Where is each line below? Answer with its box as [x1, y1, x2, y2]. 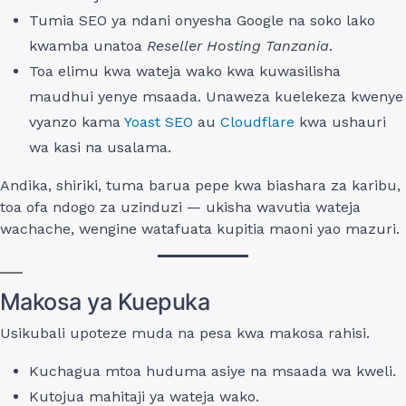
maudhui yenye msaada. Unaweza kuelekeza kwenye [29, 87, 403, 105]
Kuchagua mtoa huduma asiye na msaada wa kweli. [29, 362, 396, 380]
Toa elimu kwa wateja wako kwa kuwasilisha [29, 62, 341, 80]
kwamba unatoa [29, 36, 147, 54]
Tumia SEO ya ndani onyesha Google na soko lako [29, 11, 375, 29]
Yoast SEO [121, 112, 193, 130]
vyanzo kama [29, 112, 121, 130]
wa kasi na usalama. [29, 138, 171, 156]
